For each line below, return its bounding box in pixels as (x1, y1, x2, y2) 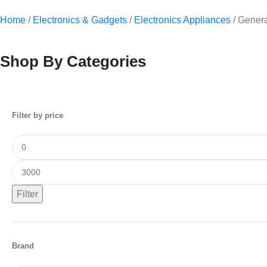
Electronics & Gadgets (33, 15, 129, 25)
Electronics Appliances (134, 15, 233, 25)
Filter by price (12, 111, 63, 120)
